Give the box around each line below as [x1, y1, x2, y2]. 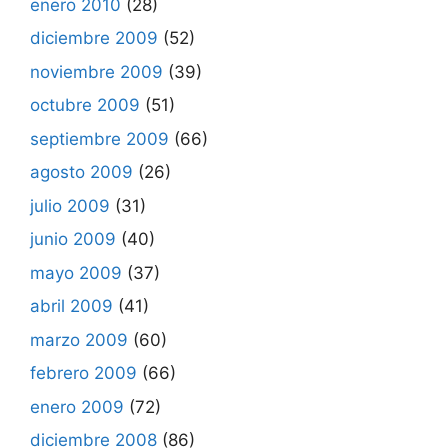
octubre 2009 [30, 95, 140, 115]
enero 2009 [30, 396, 124, 417]
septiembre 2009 [30, 128, 169, 149]
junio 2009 [30, 229, 116, 249]
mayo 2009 [30, 262, 122, 283]
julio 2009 [30, 195, 110, 216]
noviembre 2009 [30, 61, 163, 82]
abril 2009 [30, 296, 113, 316]
